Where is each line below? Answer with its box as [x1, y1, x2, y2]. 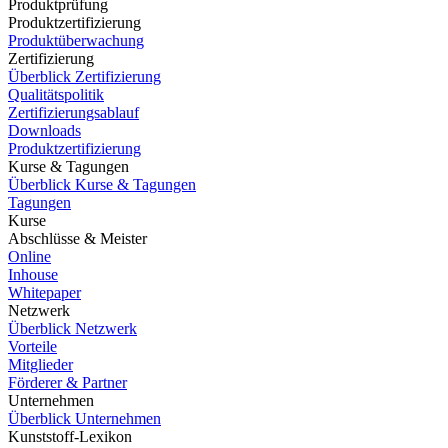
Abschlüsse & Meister [8, 230, 147, 247]
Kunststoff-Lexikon [8, 428, 132, 445]
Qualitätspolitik [8, 86, 104, 103]
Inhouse [8, 266, 58, 283]
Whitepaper [8, 284, 81, 301]
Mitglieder [8, 356, 73, 373]
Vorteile [8, 338, 57, 355]
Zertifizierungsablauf [8, 104, 139, 121]
